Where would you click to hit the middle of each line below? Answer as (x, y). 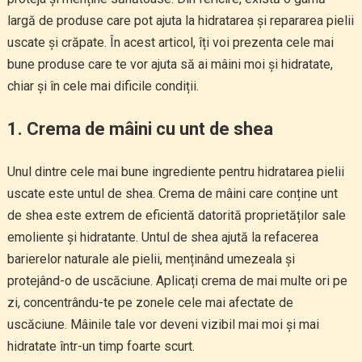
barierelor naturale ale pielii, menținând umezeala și (151, 259)
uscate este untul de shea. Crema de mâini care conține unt (172, 194)
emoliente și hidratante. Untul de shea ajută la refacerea (162, 237)
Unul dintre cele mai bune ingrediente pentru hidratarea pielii (175, 172)
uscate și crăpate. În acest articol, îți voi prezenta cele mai (170, 42)
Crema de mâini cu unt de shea (149, 129)
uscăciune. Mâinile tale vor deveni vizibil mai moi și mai (163, 324)
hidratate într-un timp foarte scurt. (101, 346)
